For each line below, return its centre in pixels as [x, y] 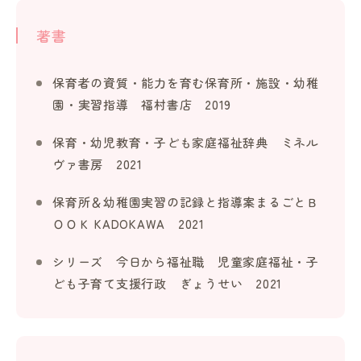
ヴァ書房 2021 [98, 164]
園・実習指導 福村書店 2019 [142, 105]
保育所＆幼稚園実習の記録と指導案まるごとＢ [186, 202]
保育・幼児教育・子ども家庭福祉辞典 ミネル [186, 143]
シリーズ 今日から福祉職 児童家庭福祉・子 [186, 262]
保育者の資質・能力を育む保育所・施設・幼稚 [186, 83]
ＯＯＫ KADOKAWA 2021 [129, 224]
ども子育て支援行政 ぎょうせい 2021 [167, 284]
